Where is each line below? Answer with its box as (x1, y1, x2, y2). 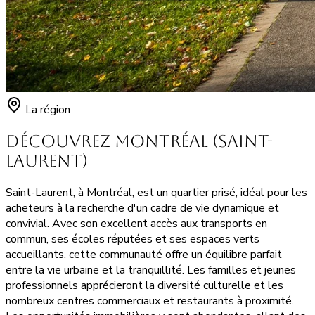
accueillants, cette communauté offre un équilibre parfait (6, 246, 282, 262)
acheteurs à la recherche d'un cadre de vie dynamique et (6, 200, 279, 216)
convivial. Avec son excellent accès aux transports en (6, 215, 267, 231)
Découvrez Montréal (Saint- (6, 131, 273, 151)
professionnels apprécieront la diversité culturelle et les (6, 277, 283, 293)
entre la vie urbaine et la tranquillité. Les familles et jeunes (6, 262, 296, 278)
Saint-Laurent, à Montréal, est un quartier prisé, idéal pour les (6, 184, 307, 200)
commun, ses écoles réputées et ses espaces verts (6, 231, 259, 247)
